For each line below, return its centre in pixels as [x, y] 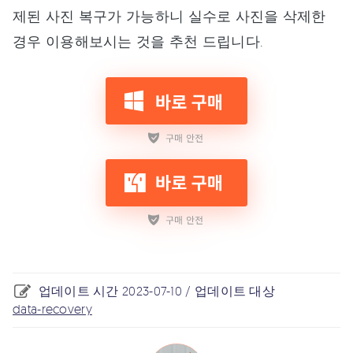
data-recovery [52, 308]
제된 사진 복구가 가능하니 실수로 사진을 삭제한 [169, 15]
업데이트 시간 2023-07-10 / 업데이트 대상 [157, 290]
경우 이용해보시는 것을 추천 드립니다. [138, 41]
